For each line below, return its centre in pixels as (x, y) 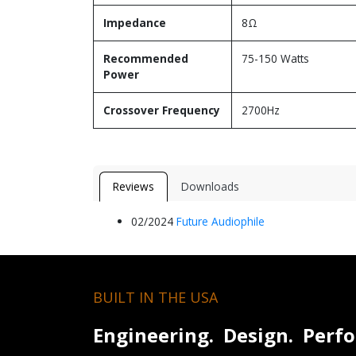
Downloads (210, 186)
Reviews (133, 186)
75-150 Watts (275, 58)
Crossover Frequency (162, 110)
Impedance (135, 22)
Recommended (146, 58)
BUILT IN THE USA (155, 297)
